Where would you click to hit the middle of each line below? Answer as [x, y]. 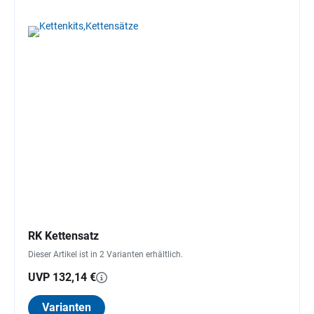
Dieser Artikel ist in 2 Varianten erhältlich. [105, 254]
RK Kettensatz [63, 235]
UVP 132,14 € [62, 277]
